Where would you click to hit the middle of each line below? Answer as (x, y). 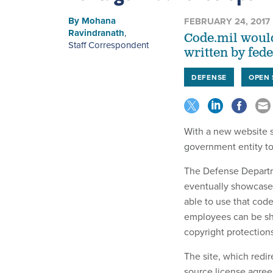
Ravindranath (96, 33)
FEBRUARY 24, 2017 (227, 21)
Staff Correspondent (108, 44)
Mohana (99, 20)
